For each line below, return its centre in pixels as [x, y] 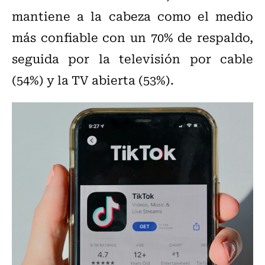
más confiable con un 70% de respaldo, [132, 37]
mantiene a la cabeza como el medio [132, 16]
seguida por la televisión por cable [132, 59]
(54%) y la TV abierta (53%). [93, 80]
